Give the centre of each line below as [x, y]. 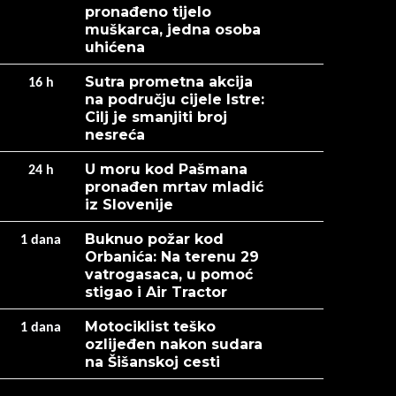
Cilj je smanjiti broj [156, 117]
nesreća [115, 135]
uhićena [115, 47]
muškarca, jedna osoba [173, 30]
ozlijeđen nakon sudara [174, 344]
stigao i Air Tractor [156, 292]
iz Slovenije [129, 205]
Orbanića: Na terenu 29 [172, 257]
